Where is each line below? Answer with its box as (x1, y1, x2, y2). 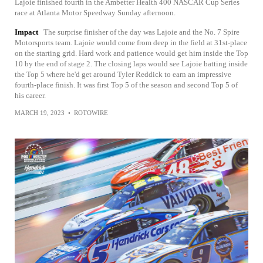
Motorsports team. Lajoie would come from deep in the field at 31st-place (15, 38, 247, 47)
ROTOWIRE (74, 109, 108, 116)
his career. (15, 91, 46, 100)
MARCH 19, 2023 (15, 109, 65, 116)
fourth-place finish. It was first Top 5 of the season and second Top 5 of (15, 80, 238, 89)
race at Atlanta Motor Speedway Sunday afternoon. (15, 8, 176, 17)
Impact (15, 28, 38, 36)
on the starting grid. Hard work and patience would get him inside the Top (15, 49, 248, 58)
